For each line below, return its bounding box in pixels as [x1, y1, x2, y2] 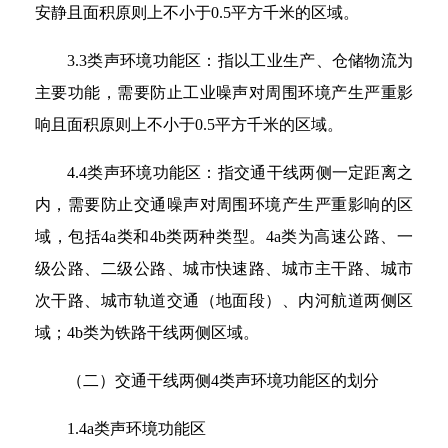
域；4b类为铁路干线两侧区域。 [35, 324, 259, 341]
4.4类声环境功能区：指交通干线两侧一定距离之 [67, 164, 413, 181]
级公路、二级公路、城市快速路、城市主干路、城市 [35, 260, 413, 277]
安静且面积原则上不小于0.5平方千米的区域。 [35, 4, 359, 21]
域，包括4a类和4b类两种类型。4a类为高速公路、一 [35, 228, 413, 245]
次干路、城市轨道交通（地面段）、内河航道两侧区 [35, 292, 413, 309]
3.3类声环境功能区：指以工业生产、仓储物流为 [67, 52, 413, 69]
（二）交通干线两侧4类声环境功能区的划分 [67, 372, 379, 389]
